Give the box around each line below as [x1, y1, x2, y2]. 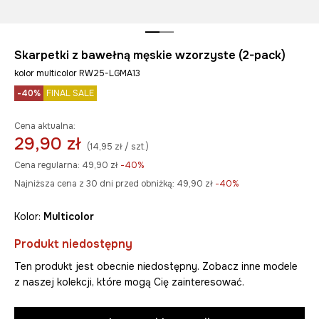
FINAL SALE [46, 87, 94, 99]
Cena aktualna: [14, 120, 75, 132]
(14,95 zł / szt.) [87, 140, 149, 152]
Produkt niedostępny [14, 236, 132, 251]
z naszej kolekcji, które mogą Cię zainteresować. [14, 275, 244, 288]
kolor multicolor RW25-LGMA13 [14, 67, 140, 79]
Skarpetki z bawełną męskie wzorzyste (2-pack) [14, 47, 286, 63]
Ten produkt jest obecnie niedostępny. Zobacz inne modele [14, 259, 298, 273]
